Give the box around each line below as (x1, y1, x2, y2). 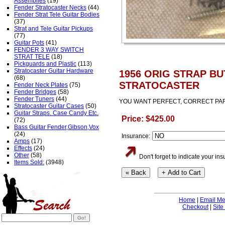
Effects (14, 145, 32, 152)
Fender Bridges (14, 88, 56, 95)
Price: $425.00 (122, 115, 175, 124)
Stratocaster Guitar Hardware (14, 67, 93, 74)
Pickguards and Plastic (14, 60, 76, 67)
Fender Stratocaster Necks (14, 4, 86, 11)
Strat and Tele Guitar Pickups (14, 25, 93, 32)
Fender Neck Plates (14, 81, 68, 88)
